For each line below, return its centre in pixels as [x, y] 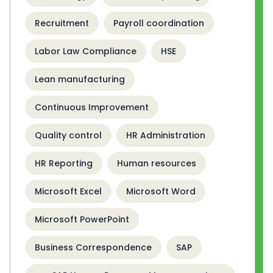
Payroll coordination [159, 23]
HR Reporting [64, 164]
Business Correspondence [93, 248]
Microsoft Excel [68, 192]
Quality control [68, 136]
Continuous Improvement [92, 108]
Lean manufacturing [80, 80]
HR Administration [166, 136]
